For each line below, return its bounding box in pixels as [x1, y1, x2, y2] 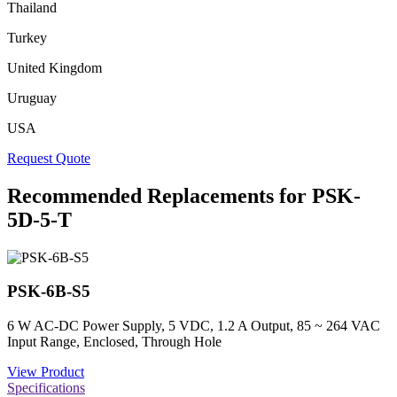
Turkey [7, 29, 47, 45]
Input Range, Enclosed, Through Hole [7, 334, 222, 350]
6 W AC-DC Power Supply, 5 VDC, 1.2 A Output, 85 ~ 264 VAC [7, 318, 380, 334]
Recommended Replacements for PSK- [7, 183, 361, 207]
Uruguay [7, 90, 57, 105]
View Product [7, 364, 84, 380]
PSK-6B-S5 [7, 282, 90, 301]
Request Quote [7, 150, 90, 166]
